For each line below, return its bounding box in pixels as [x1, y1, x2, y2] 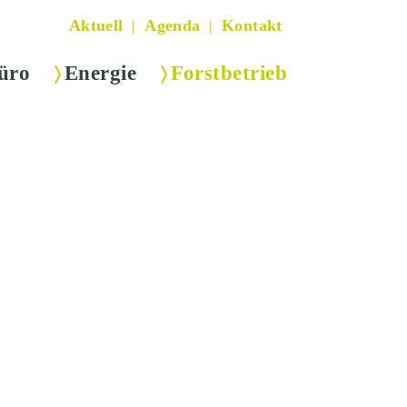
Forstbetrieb [170, 61, 287, 84]
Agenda [144, 16, 201, 35]
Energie [64, 61, 136, 84]
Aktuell [68, 16, 124, 35]
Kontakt [222, 16, 283, 35]
